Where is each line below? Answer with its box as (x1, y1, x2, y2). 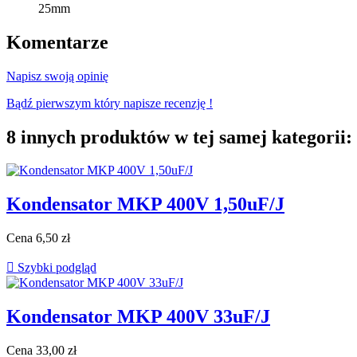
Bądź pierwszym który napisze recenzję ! (6, 96, 213, 110)
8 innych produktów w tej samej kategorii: (6, 126, 352, 147)
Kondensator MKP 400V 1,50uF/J (6, 194, 284, 215)
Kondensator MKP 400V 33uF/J (6, 306, 270, 328)
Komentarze (6, 31, 108, 53)
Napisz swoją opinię (6, 69, 108, 83)
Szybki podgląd (14, 261, 96, 275)
